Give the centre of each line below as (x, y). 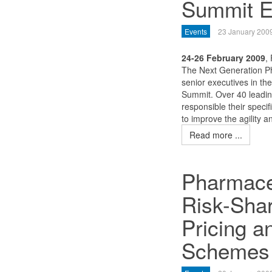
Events (195, 31)
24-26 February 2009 (223, 58)
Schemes (225, 250)
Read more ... (216, 135)
